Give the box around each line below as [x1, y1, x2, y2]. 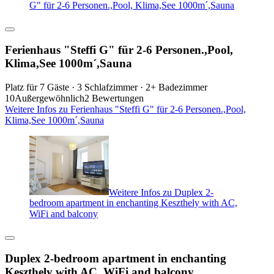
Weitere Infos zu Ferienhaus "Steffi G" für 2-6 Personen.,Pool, [5, 103, 246, 114]
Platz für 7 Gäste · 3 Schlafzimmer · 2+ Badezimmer [5, 81, 207, 92]
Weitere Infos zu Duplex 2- [109, 187, 213, 198]
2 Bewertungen [84, 92, 144, 103]
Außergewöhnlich [15, 92, 84, 103]
